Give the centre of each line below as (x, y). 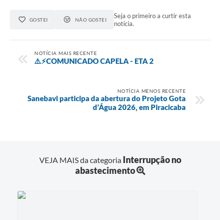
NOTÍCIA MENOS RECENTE (151, 91)
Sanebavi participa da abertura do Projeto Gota (107, 98)
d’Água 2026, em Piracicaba (139, 107)
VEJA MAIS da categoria (81, 160)
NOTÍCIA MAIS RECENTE (66, 53)
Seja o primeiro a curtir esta (153, 16)
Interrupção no (152, 159)
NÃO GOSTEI (91, 20)
